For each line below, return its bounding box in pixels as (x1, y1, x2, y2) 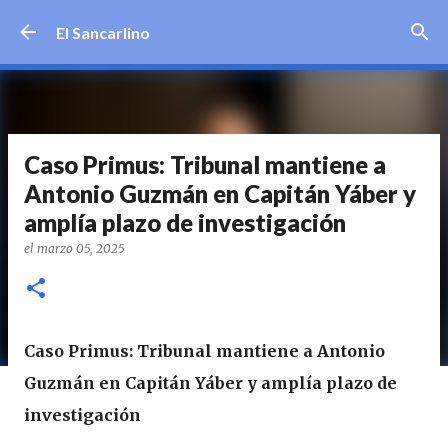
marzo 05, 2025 (37, 241, 125, 256)
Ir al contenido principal (143, 15, 305, 34)
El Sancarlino (56, 22, 150, 42)
